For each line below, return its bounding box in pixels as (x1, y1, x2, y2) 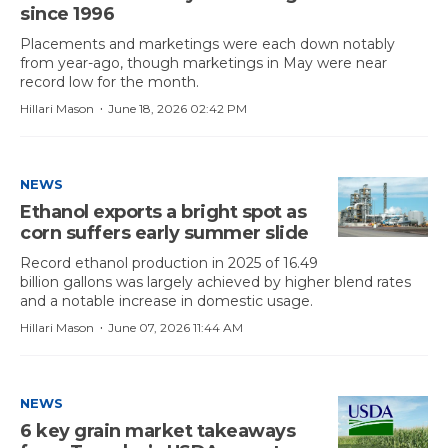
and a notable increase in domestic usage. (20, 292, 313, 310)
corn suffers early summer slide (20, 222, 309, 244)
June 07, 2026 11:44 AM (108, 320, 243, 335)
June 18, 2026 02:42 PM (108, 101, 247, 116)
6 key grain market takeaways (20, 420, 295, 442)
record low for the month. (20, 73, 199, 91)
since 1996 (20, 3, 114, 25)
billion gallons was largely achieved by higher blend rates (20, 273, 411, 291)
